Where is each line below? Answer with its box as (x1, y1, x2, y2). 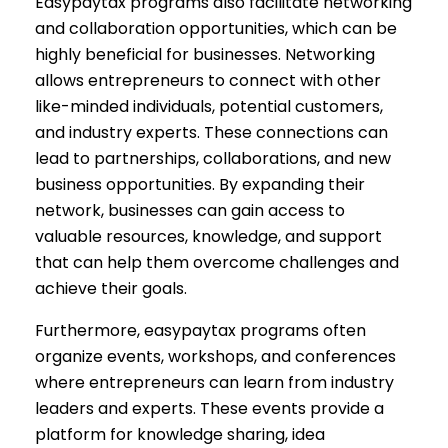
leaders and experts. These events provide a (35, 396, 384, 420)
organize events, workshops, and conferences (35, 344, 396, 368)
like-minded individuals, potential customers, (35, 94, 383, 118)
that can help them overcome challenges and (35, 250, 399, 274)
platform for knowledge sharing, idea (35, 422, 325, 446)
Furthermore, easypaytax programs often (35, 318, 366, 342)
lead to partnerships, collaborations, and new (35, 146, 391, 170)
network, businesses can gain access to (35, 198, 345, 222)
